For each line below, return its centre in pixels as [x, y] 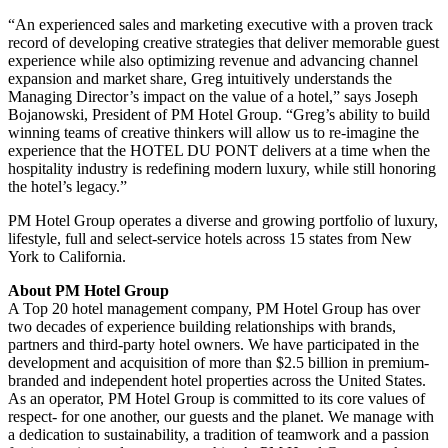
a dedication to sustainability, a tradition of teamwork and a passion [218, 435]
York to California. [67, 257]
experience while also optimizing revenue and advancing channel [213, 61]
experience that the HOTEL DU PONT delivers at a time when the [219, 151]
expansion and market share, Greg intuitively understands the [200, 79]
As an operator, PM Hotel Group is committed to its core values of [216, 399]
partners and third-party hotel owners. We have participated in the [213, 345]
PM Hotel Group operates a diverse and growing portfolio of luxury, [223, 221]
